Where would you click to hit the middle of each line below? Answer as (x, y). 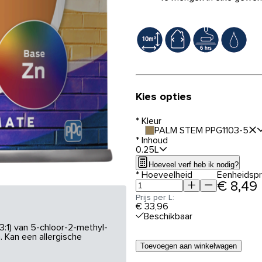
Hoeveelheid (166, 175)
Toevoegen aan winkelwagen (189, 246)
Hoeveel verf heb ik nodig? (194, 164)
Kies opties (164, 96)
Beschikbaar (168, 216)
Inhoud (154, 140)
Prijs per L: (155, 197)
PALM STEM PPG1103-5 (201, 130)
